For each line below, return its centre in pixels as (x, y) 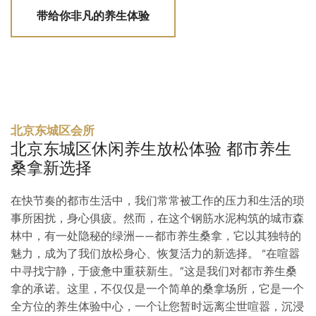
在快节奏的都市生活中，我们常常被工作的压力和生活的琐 (157, 200)
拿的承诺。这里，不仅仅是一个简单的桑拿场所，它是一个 (157, 288)
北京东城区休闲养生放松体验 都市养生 (151, 148)
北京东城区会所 (53, 130)
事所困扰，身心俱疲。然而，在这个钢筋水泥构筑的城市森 (157, 218)
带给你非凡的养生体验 (93, 16)
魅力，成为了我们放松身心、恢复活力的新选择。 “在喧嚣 (155, 253)
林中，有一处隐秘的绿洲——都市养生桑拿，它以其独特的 (156, 236)
